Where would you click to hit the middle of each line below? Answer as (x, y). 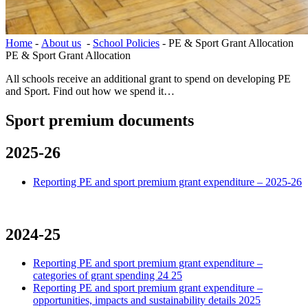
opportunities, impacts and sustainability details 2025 (147, 300)
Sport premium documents (100, 120)
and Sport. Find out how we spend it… (90, 91)
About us (61, 43)
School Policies (126, 43)
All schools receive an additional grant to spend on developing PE (148, 78)
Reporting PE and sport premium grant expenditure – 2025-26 (167, 181)
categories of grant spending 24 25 (108, 276)
